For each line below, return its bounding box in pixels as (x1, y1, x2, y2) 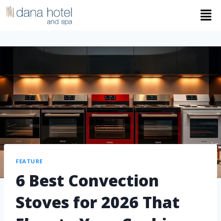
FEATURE (16, 157, 43, 165)
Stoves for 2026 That (16, 191, 180, 213)
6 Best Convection (16, 169, 159, 191)
